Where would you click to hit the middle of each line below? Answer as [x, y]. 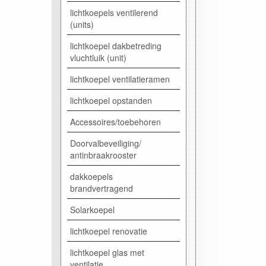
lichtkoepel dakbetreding [116, 45]
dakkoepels [91, 176]
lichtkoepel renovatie [109, 231]
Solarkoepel [92, 209]
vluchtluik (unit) [98, 57]
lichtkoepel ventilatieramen [120, 79]
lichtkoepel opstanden [111, 100]
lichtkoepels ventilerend [114, 12]
